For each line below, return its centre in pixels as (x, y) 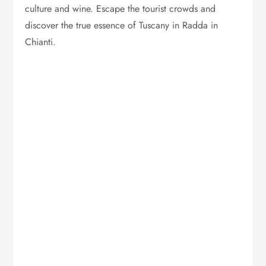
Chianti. (41, 42)
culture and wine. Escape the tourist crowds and (121, 9)
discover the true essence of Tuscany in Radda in (122, 26)
